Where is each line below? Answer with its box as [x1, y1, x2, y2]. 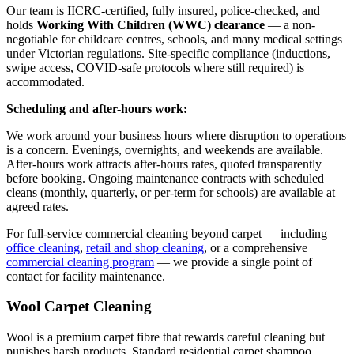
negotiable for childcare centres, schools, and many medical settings [6, 32, 342, 46]
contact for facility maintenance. [6, 269, 165, 283]
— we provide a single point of [154, 254, 312, 269]
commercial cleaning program [6, 254, 154, 269]
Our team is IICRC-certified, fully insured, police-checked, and [6, 3, 320, 17]
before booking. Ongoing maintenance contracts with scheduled [6, 171, 324, 185]
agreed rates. [6, 199, 69, 213]
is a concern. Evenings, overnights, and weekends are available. [6, 142, 323, 156]
